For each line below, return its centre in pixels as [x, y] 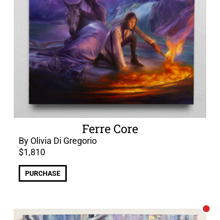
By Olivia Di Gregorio [58, 141]
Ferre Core [110, 129]
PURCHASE [43, 173]
